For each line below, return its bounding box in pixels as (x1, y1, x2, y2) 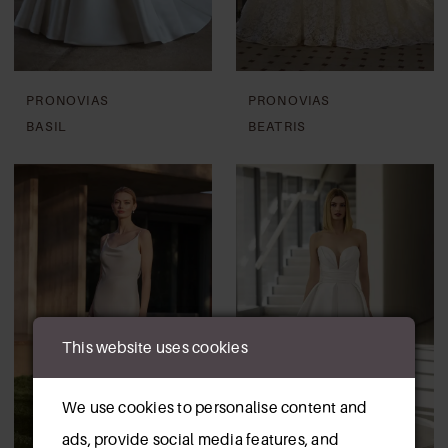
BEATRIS (247, 118, 307, 134)
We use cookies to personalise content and (61, 399, 368, 417)
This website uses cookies (61, 338, 248, 356)
